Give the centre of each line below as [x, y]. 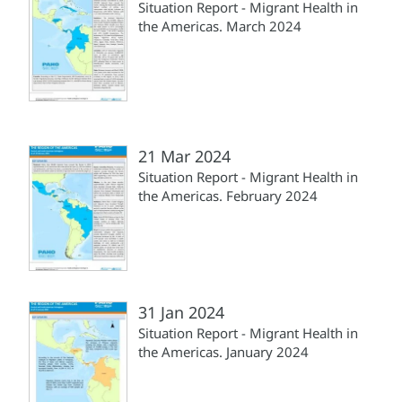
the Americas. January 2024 [223, 351]
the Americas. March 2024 [220, 26]
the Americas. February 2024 [228, 195]
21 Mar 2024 [184, 156]
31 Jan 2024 [181, 312]
